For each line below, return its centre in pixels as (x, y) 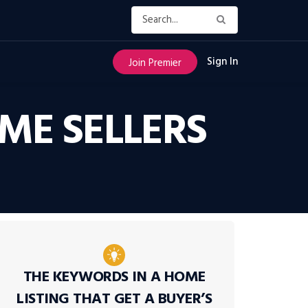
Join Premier (155, 63)
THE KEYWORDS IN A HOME (114, 277)
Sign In (222, 62)
